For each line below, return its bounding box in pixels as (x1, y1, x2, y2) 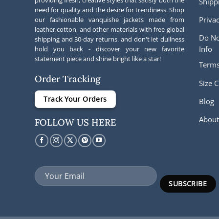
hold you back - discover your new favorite (35, 44, 184, 54)
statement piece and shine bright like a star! (35, 54, 161, 64)
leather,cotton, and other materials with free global (35, 25, 184, 34)
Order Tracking (35, 73, 100, 85)
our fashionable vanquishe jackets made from (35, 15, 184, 24)
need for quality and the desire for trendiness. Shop (35, 5, 184, 15)
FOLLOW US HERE (35, 116, 116, 128)
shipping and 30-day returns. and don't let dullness (35, 35, 184, 44)
